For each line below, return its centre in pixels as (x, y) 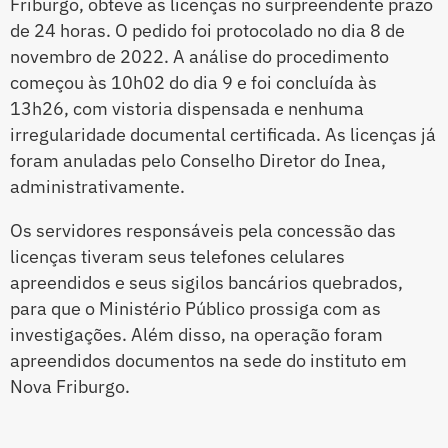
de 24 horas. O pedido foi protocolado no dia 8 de (207, 31)
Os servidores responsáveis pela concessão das (203, 231)
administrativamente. (97, 187)
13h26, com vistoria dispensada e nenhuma (187, 109)
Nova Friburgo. (70, 387)
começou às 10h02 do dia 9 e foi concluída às (193, 83)
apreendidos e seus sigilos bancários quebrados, (206, 283)
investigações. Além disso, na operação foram (196, 335)
